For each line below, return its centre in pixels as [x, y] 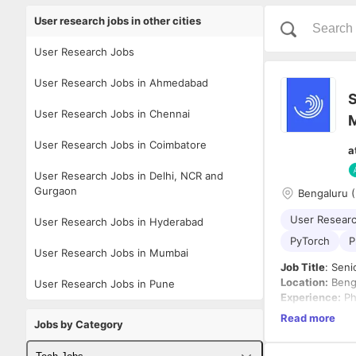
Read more [308, 317]
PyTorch [310, 241]
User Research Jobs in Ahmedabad [121, 82]
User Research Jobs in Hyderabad [119, 221]
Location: [304, 282]
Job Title [303, 267]
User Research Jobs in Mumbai [111, 252]
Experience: [311, 298]
